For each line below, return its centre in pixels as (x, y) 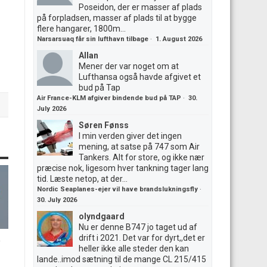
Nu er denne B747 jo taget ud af (138, 227)
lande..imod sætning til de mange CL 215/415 (122, 259)
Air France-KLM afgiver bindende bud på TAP (109, 98)
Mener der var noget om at (129, 66)
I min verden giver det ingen (130, 136)
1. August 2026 (179, 39)
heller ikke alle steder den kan (134, 249)
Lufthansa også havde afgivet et (140, 77)
